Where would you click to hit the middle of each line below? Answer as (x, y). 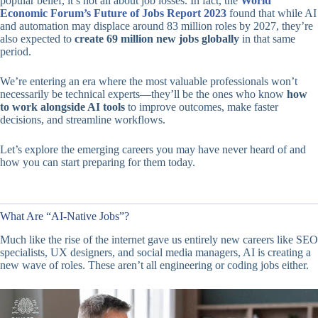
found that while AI (272, 13)
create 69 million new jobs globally (157, 38)
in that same (267, 38)
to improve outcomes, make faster (202, 106)
